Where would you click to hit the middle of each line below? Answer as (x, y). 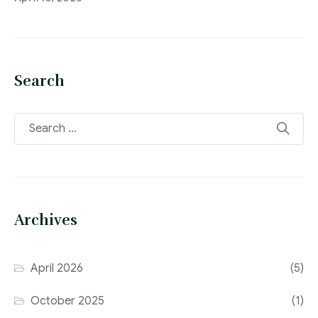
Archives (46, 220)
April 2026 (57, 268)
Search (39, 81)
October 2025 (68, 301)
